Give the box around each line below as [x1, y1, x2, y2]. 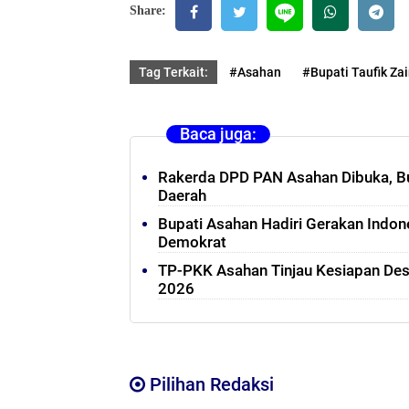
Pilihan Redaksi [145, 372, 274, 395]
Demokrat [158, 233, 226, 251]
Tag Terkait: [139, 65, 208, 79]
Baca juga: [180, 124, 257, 143]
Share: [130, 4, 166, 17]
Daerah [158, 186, 206, 204]
